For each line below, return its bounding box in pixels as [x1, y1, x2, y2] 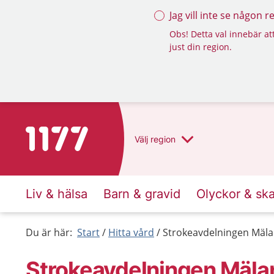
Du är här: [26, 226, 72, 239]
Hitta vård [108, 226, 154, 239]
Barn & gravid [103, 187, 180, 201]
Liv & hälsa [26, 187, 87, 201]
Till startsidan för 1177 [25, 127, 128, 141]
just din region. [169, 41, 232, 53]
